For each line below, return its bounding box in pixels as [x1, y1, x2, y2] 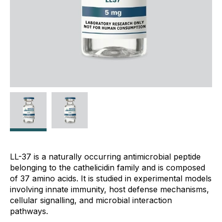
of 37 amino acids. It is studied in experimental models [10, 173, 212, 183]
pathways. [10, 206, 48, 216]
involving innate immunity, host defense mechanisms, [10, 184, 209, 194]
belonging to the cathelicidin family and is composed [10, 162, 205, 172]
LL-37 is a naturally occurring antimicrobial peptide [10, 151, 201, 162]
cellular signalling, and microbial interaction [10, 195, 172, 205]
